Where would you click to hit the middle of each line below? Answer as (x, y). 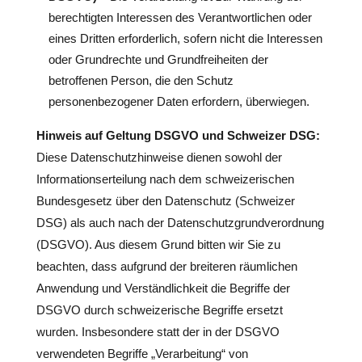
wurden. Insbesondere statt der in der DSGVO (158, 332)
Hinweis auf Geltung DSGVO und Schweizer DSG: (178, 135)
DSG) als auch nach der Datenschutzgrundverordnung (180, 223)
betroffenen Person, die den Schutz (141, 80)
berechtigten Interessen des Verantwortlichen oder (180, 17)
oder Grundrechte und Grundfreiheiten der (158, 59)
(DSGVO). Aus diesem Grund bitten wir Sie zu (158, 244)
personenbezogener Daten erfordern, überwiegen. (179, 101)
